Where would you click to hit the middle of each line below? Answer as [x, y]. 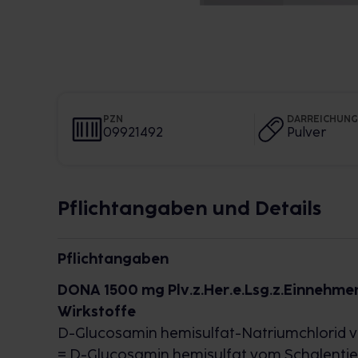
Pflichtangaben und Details [189, 208]
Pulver [306, 132]
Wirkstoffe [97, 312]
